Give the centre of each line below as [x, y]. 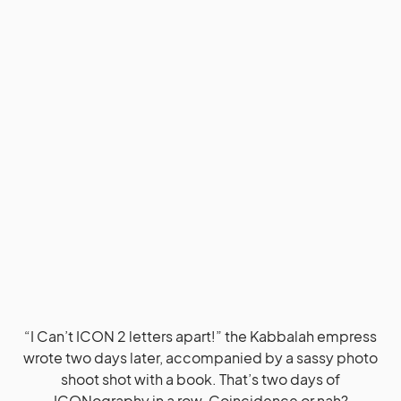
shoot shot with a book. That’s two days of [200, 379]
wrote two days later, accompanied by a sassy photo [200, 357]
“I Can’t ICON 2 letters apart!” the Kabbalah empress [200, 336]
